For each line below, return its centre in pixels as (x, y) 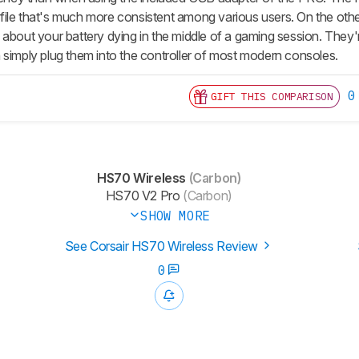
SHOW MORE (175, 216)
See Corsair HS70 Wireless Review (163, 246)
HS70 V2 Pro (143, 196)
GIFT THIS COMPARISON (272, 97)
